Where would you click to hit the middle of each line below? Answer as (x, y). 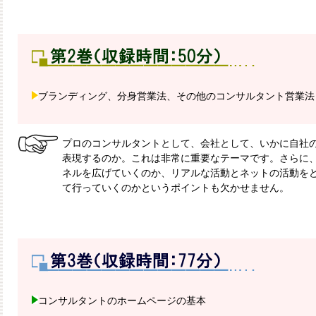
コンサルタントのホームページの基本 (122, 301)
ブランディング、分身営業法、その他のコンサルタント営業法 (176, 96)
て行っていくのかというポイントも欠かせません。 (175, 188)
